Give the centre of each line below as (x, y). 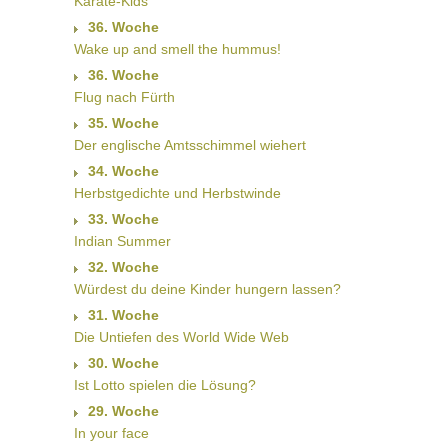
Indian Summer (122, 241)
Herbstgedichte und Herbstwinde (177, 193)
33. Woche (123, 219)
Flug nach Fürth (124, 97)
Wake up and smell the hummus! (177, 49)
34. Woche (123, 171)
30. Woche (123, 363)
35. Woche (123, 123)
